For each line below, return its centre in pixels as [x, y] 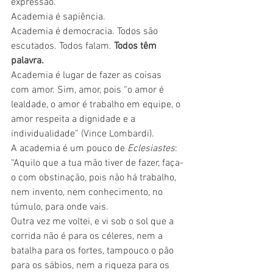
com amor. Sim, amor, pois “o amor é [89, 90]
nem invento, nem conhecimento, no [88, 193]
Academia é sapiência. [58, 17]
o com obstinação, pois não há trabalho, [95, 178]
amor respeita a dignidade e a [74, 119]
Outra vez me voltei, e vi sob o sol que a [94, 222]
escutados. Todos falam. [62, 46]
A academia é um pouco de [69, 149]
